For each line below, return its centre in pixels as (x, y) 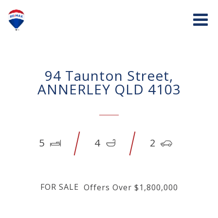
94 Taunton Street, (109, 76)
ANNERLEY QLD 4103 (109, 89)
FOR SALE (59, 187)
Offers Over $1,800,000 (131, 188)
